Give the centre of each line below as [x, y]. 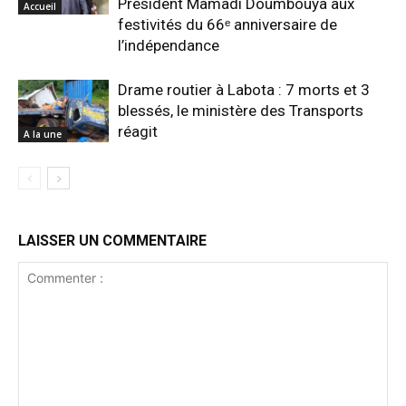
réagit [138, 131]
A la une [43, 134]
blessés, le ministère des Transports [241, 111]
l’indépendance [169, 45]
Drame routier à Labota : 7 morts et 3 [244, 90]
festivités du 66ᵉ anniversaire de [227, 24]
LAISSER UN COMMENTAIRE [112, 241]
